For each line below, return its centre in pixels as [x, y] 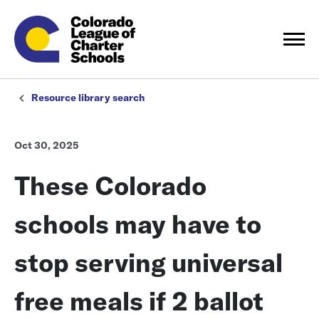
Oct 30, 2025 [47, 146]
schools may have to [138, 224]
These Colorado [110, 186]
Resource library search [88, 98]
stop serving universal [148, 263]
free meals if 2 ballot [139, 301]
